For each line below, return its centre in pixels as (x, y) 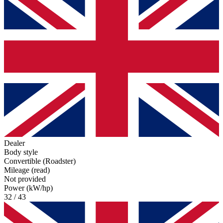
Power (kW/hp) (28, 188)
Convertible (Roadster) (40, 161)
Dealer (14, 143)
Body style (21, 152)
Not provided (25, 179)
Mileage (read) (27, 170)
